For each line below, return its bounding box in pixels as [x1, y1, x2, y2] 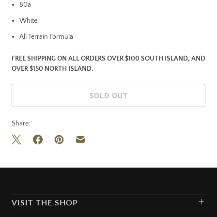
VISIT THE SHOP [12, 198, 78, 207]
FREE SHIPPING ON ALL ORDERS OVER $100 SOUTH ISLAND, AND [12, 55, 205, 63]
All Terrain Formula [19, 33, 73, 41]
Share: [12, 120, 30, 128]
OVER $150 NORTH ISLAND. [12, 65, 93, 73]
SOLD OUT [89, 91, 128, 101]
